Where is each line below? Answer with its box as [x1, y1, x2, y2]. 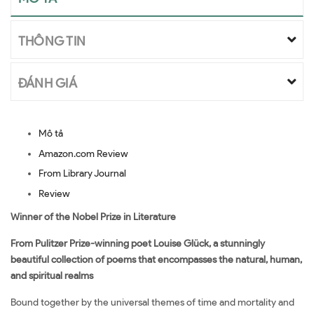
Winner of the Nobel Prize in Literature [11, 210, 176, 223]
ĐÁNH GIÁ [18, 76, 77, 91]
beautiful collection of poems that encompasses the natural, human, [11, 253, 302, 266]
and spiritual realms [11, 269, 93, 282]
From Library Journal [39, 168, 126, 180]
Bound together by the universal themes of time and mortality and [11, 296, 294, 308]
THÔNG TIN [18, 34, 86, 49]
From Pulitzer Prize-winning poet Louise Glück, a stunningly [11, 237, 265, 250]
